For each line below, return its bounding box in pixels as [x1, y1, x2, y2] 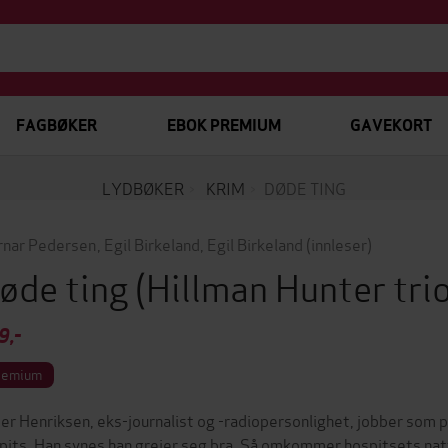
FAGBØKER [16, 115, 97, 136]
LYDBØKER [102, 176, 184, 199]
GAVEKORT [349, 115, 432, 136]
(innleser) [306, 232, 373, 255]
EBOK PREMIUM [166, 115, 281, 136]
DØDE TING [264, 176, 346, 199]
